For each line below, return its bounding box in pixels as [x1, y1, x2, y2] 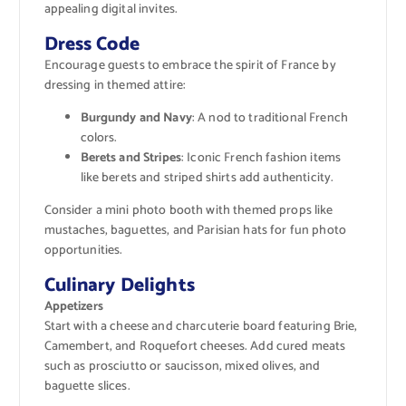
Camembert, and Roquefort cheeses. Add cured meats [43, 336, 346, 358]
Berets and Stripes [80, 148, 182, 169]
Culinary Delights [43, 270, 195, 302]
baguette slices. [43, 376, 130, 398]
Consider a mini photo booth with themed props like [43, 200, 333, 222]
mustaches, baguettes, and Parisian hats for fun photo [43, 220, 346, 242]
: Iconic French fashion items [181, 148, 342, 169]
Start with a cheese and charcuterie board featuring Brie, [43, 316, 358, 338]
